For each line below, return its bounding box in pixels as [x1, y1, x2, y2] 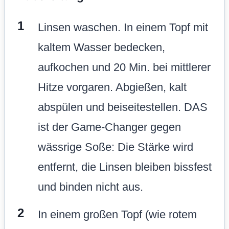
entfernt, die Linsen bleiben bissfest [38, 160, 212, 173]
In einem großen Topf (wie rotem [38, 208, 197, 221]
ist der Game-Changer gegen [38, 120, 181, 133]
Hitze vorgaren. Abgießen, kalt [38, 80, 187, 94]
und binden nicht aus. [38, 180, 143, 193]
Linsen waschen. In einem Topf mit [38, 20, 208, 34]
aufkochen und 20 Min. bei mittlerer [38, 60, 211, 74]
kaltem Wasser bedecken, [38, 40, 165, 54]
